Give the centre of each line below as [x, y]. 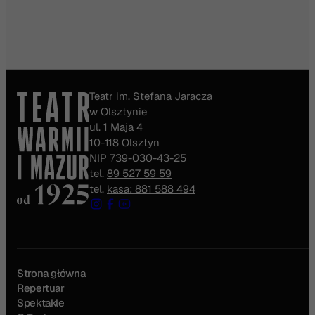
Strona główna [51, 274]
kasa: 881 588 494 [151, 189]
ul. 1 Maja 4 [116, 127]
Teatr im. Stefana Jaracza [151, 96]
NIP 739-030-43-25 [138, 158]
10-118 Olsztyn [124, 143]
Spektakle [41, 303]
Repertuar [41, 288]
